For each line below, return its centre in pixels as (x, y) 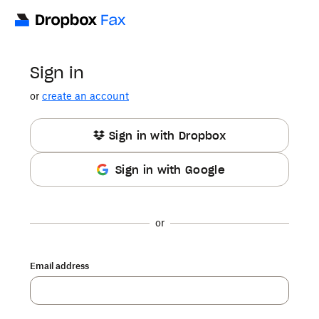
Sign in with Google (170, 169)
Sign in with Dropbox (167, 135)
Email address (59, 266)
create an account (85, 96)
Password (50, 294)
